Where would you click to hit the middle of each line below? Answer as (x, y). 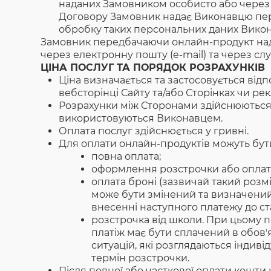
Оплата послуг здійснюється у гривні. (154, 131)
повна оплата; (126, 156)
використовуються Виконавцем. (141, 118)
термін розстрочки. (141, 258)
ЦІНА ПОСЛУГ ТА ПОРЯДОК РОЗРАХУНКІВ (153, 67)
